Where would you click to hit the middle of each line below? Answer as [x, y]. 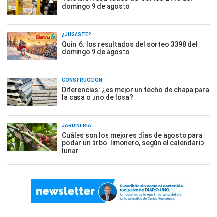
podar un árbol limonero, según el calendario [133, 143]
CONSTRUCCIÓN [82, 80]
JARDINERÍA [77, 126]
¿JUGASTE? [77, 35]
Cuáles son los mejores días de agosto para [132, 135]
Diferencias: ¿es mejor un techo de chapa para [136, 90]
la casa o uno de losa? [98, 98]
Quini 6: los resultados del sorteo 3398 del [130, 44]
